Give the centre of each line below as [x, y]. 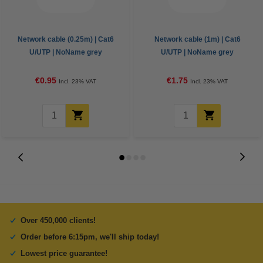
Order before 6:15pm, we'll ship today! [90, 237]
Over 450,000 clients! [58, 220]
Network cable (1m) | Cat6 [197, 39]
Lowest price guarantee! [64, 253]
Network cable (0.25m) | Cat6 [66, 39]
